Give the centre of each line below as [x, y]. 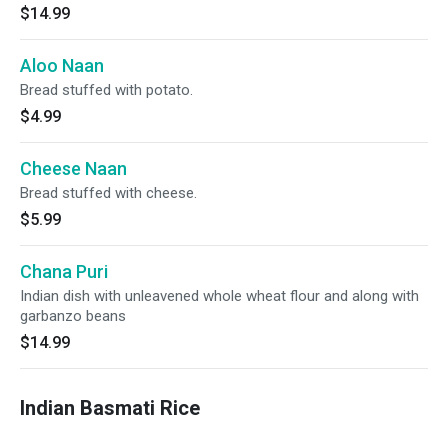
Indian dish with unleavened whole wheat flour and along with [219, 296]
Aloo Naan [62, 65]
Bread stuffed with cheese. [108, 193]
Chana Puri [64, 271]
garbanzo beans [73, 316]
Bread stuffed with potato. [106, 90]
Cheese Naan [73, 168]
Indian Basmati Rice [110, 408]
